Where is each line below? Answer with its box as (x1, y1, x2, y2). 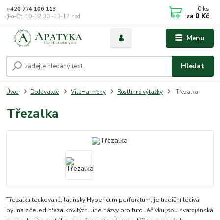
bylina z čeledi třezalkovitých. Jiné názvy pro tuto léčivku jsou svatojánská (6, 206, 214, 214)
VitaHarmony (70, 88, 106, 96)
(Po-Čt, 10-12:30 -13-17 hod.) (6, 12, 83, 20)
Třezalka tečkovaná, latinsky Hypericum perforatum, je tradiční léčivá (6, 195, 200, 204)
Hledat (181, 61, 205, 71)
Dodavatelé (30, 88, 59, 96)
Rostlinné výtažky (117, 88, 163, 96)
